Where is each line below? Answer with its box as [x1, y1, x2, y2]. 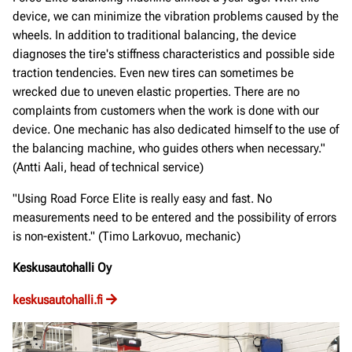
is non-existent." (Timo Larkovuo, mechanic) [13, 229, 240, 244]
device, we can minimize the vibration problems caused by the [13, 9, 339, 24]
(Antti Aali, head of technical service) [13, 159, 203, 174]
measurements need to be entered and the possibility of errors [13, 210, 336, 225]
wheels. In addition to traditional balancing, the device [13, 27, 296, 42]
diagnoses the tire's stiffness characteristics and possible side [13, 46, 335, 61]
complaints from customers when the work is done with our [13, 103, 319, 118]
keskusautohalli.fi [13, 292, 103, 307]
